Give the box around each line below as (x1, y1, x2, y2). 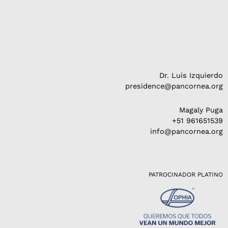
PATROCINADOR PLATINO (149, 170, 223, 178)
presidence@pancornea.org (125, 82, 223, 91)
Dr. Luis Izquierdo (159, 71, 223, 80)
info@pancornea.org (150, 127, 223, 136)
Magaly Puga (179, 106, 223, 115)
